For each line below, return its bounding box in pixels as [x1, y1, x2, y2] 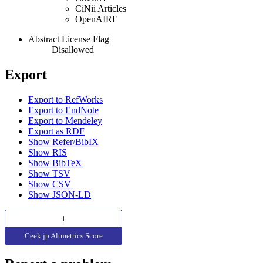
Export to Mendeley [28, 116, 102, 126]
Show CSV [28, 179, 71, 190]
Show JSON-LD [28, 190, 91, 200]
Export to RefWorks [28, 95, 103, 105]
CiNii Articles [75, 4, 126, 14]
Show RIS [28, 147, 67, 158]
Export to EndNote [28, 105, 99, 116]
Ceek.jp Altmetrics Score [24, 231, 103, 241]
